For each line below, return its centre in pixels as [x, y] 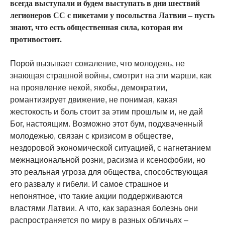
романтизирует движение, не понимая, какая [94, 100]
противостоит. [36, 39]
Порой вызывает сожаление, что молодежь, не [97, 64]
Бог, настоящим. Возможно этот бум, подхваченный [106, 124]
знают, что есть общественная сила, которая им [96, 27]
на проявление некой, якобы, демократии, [89, 88]
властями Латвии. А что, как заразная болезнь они [104, 208]
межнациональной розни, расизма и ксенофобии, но [108, 160]
